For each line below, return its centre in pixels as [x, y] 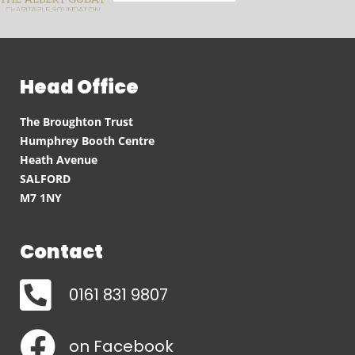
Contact [61, 252]
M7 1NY [41, 198]
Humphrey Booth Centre [87, 141]
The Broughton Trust [76, 122]
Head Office [79, 87]
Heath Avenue [59, 160]
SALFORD [45, 179]
